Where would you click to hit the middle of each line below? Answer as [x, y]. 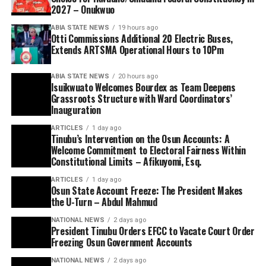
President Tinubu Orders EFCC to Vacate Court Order [153, 231]
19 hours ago [138, 28]
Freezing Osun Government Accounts [122, 243]
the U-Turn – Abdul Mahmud [104, 202]
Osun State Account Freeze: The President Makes [147, 191]
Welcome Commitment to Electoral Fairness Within [148, 151]
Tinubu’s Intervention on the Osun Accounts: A [140, 139]
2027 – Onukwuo [83, 10]
